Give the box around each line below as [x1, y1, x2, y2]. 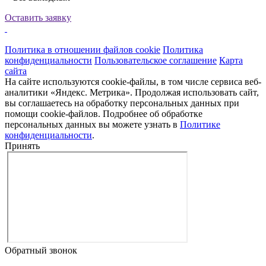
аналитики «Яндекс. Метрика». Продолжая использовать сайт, [5, 87, 259, 98]
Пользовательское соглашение [94, 55, 217, 66]
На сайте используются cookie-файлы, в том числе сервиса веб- [5, 77, 261, 87]
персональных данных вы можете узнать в [5, 119, 180, 130]
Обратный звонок [5, 245, 77, 256]
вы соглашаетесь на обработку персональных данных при [5, 98, 239, 109]
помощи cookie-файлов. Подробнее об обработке [5, 109, 202, 119]
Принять [5, 141, 40, 151]
